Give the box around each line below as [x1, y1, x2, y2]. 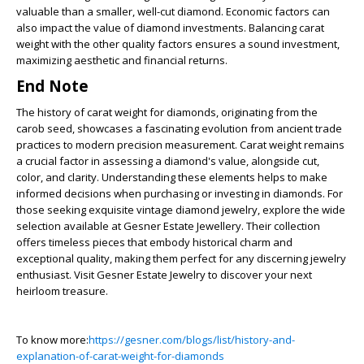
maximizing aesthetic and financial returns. [16, 53, 227, 67]
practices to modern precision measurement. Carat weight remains [16, 137, 344, 152]
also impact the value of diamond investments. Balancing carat [16, 20, 324, 35]
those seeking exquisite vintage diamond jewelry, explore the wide [16, 202, 345, 217]
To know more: [16, 332, 89, 347]
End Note [16, 76, 89, 96]
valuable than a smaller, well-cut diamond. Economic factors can [16, 4, 330, 19]
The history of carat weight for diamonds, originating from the [16, 105, 318, 119]
